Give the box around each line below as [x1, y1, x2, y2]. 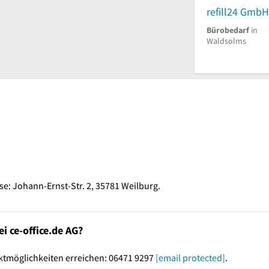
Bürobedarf [207, 24, 249, 35]
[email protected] [155, 251, 225, 264]
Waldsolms [207, 35, 246, 46]
